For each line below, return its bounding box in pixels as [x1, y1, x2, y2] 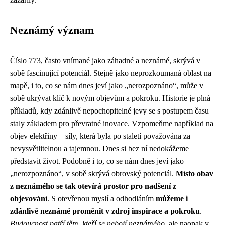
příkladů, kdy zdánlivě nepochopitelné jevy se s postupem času [10, 106, 209, 115]
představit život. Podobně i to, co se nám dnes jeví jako [10, 157, 184, 165]
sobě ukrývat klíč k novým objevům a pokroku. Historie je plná [10, 94, 210, 102]
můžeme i [156, 194, 188, 203]
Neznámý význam [10, 24, 94, 36]
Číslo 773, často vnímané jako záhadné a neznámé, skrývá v [10, 56, 200, 65]
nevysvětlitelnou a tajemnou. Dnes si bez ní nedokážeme [10, 144, 189, 153]
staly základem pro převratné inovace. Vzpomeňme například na [10, 119, 213, 128]
